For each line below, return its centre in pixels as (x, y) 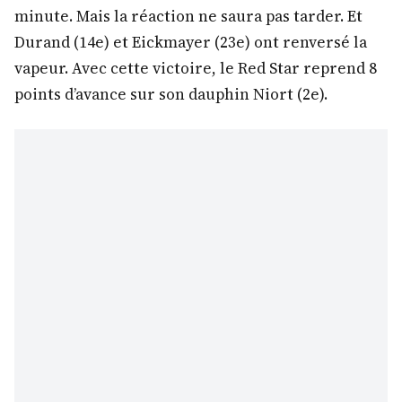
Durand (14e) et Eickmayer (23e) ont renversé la (191, 43)
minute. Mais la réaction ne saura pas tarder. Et (188, 17)
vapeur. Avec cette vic (94, 69)
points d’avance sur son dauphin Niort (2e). (171, 95)
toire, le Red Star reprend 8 (275, 69)
